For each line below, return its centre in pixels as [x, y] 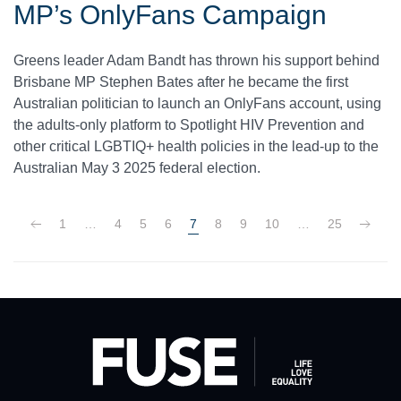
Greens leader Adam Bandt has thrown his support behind [196, 61]
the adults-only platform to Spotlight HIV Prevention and [189, 125]
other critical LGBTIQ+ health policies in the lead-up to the [196, 147]
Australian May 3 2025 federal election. [137, 168]
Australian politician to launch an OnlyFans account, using [197, 104]
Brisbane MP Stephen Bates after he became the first [181, 82]
